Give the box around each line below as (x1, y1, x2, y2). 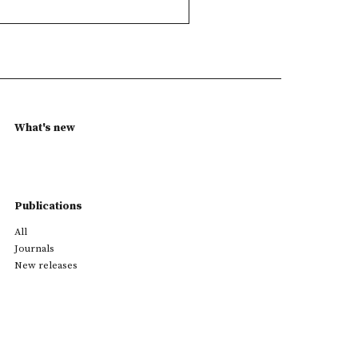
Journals (14, 241, 54, 255)
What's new (14, 120, 75, 135)
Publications (14, 198, 82, 213)
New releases (14, 258, 78, 272)
